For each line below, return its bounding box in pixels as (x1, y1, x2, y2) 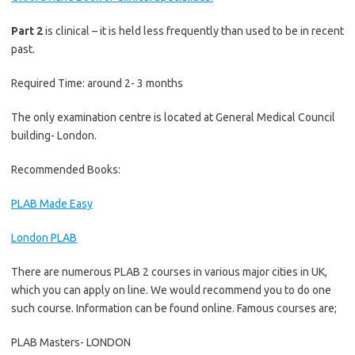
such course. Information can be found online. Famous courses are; (11, 302, 337, 315)
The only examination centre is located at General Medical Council (11, 111, 335, 124)
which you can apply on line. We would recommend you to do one (11, 284, 331, 296)
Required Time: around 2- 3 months (11, 77, 183, 90)
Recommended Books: (11, 163, 120, 176)
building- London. (11, 129, 97, 142)
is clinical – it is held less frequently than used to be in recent (43, 25, 344, 37)
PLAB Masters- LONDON (11, 336, 131, 349)
